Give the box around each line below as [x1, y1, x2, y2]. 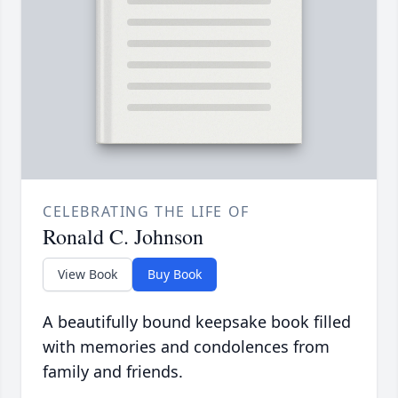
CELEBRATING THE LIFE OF [43, 202, 250, 222]
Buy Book [147, 266, 202, 283]
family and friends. [43, 361, 183, 383]
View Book [58, 266, 117, 283]
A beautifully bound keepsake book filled [43, 311, 351, 333]
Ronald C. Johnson [43, 222, 203, 251]
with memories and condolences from [43, 336, 330, 358]
